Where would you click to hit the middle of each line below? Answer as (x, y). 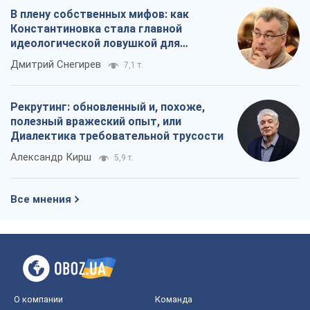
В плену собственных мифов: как (100, 14)
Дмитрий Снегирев (56, 64)
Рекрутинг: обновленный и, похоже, (108, 107)
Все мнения (41, 199)
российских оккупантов (75, 57)
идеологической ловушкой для (95, 43)
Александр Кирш (51, 157)
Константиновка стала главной (96, 28)
